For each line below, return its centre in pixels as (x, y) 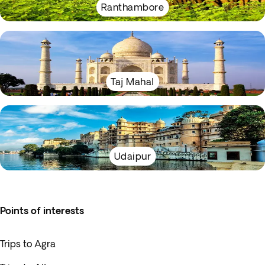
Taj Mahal (132, 82)
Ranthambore (132, 7)
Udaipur (132, 156)
